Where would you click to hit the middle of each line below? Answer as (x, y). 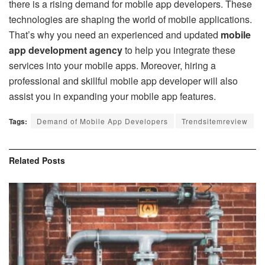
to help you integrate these (179, 50)
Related (24, 161)
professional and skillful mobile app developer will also (123, 81)
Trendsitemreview (215, 121)
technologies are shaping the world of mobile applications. (130, 20)
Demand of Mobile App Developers (102, 121)
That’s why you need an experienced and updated (115, 35)
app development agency (66, 50)
